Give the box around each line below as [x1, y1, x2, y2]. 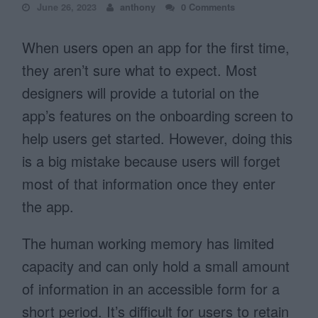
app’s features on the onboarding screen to [22, 105, 294, 126]
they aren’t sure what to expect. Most [22, 60, 258, 80]
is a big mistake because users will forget [22, 150, 281, 171]
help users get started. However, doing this [22, 128, 293, 148]
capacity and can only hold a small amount [22, 256, 290, 276]
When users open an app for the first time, [22, 37, 290, 57]
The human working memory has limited [22, 233, 275, 253]
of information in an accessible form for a [22, 278, 280, 299]
